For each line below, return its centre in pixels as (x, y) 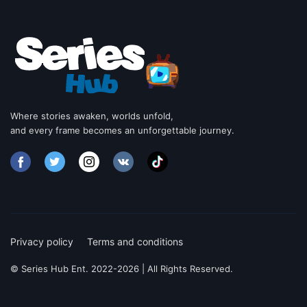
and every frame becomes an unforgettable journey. (122, 131)
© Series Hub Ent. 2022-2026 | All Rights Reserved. (122, 269)
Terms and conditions (135, 242)
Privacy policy (42, 242)
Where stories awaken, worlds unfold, (92, 116)
